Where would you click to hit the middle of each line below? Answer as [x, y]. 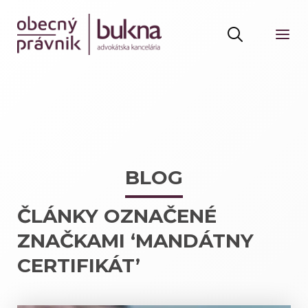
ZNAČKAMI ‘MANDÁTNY [135, 241]
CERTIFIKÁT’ [79, 265]
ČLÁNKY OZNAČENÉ [117, 216]
